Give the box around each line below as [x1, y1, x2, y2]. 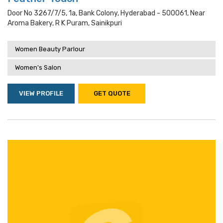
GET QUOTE [93, 90, 130, 97]
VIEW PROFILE [19, 90, 63, 97]
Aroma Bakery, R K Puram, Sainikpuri [7, 19, 122, 27]
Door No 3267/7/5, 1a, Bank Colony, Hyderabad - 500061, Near [7, 9, 205, 17]
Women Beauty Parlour [15, 45, 85, 53]
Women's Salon [15, 64, 61, 71]
